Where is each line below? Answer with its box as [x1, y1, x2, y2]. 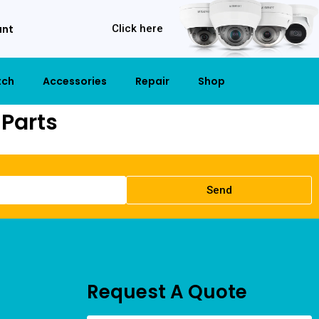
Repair [135, 74, 169, 88]
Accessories [43, 74, 107, 88]
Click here [112, 22, 163, 35]
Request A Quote [87, 279, 247, 305]
